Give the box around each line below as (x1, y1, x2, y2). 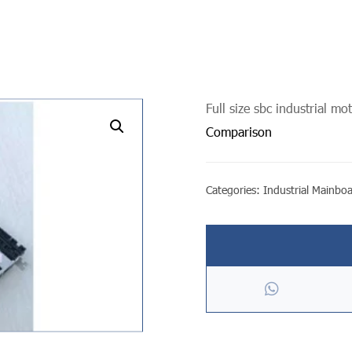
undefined (59, 121, 102, 132)
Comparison (206, 124, 273, 139)
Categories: (206, 183, 264, 197)
